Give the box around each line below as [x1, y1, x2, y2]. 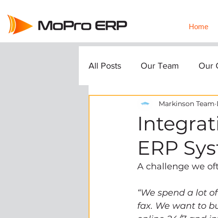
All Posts [89, 61, 121, 71]
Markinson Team [159, 99, 215, 108]
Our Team [141, 61, 179, 71]
